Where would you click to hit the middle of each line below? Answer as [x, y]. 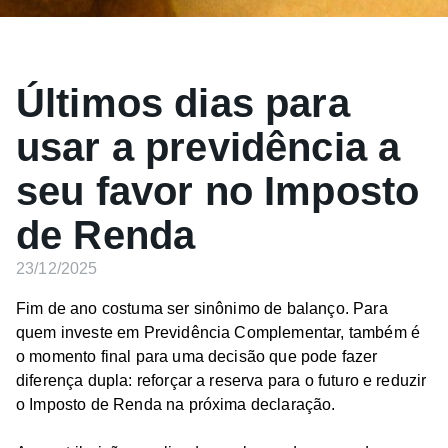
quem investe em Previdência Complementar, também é [218, 332]
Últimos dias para [183, 103]
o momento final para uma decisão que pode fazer [197, 356]
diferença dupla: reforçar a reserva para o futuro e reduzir [221, 380]
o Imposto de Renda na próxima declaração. [176, 404]
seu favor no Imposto [218, 191]
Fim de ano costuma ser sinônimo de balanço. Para [202, 308]
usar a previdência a [208, 147]
